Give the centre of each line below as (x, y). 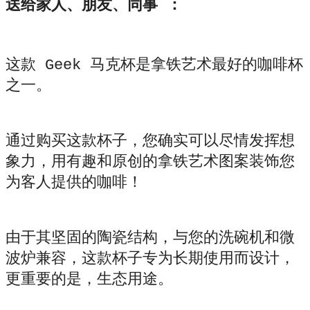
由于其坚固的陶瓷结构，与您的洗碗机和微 (150, 238)
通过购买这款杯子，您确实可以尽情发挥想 (150, 141)
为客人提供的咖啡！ (74, 183)
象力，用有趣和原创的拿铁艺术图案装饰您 (150, 162)
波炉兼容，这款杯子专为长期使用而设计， (150, 259)
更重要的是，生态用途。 (89, 280)
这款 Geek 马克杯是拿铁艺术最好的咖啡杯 (154, 65)
